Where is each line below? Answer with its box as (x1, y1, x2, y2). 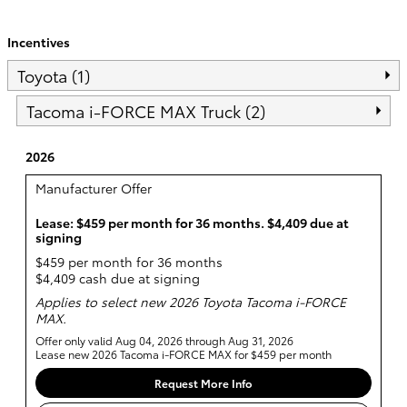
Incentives (7, 32, 70, 51)
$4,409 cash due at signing (35, 269, 200, 288)
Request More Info (154, 374, 253, 391)
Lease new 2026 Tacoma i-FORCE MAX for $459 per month (35, 346, 332, 362)
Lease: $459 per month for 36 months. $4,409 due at (35, 213, 349, 232)
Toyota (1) (17, 64, 90, 87)
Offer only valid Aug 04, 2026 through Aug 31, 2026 (35, 333, 293, 349)
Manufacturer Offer (35, 178, 152, 197)
